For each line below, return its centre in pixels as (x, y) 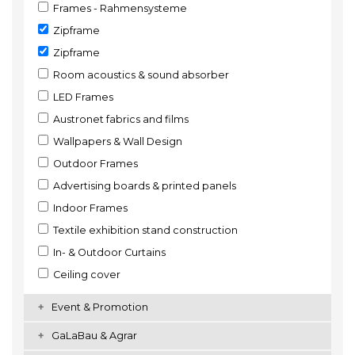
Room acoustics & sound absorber (139, 75)
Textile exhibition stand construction (143, 230)
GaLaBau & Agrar (94, 336)
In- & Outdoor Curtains (107, 252)
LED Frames (81, 97)
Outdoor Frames (93, 164)
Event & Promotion (100, 307)
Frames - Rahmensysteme (118, 8)
